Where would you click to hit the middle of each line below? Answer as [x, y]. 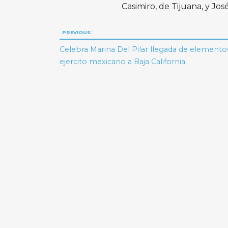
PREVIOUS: [77, 33]
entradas [93, 73]
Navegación [106, 34]
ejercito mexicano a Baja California [123, 61]
